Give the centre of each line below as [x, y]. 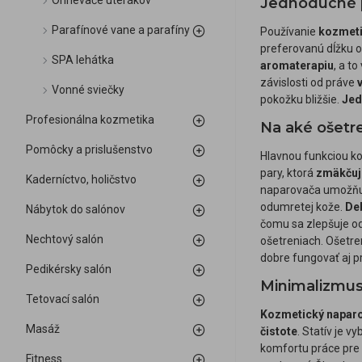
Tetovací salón [63, 299]
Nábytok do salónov [76, 209]
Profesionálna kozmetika [90, 120]
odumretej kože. [303, 207]
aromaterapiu [297, 65]
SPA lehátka [83, 60]
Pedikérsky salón [69, 269]
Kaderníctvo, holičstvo [81, 179]
